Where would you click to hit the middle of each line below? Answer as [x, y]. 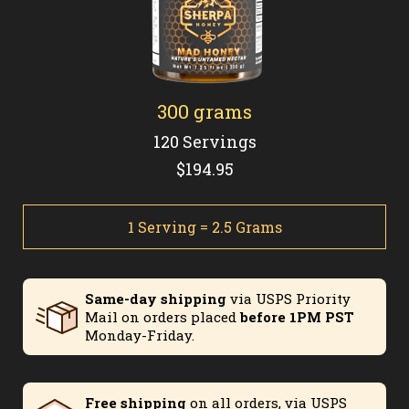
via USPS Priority [288, 298]
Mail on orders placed [163, 316]
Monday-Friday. [140, 335]
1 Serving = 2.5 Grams [204, 226]
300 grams [204, 111]
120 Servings [204, 141]
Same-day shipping [156, 298]
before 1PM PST [297, 316]
